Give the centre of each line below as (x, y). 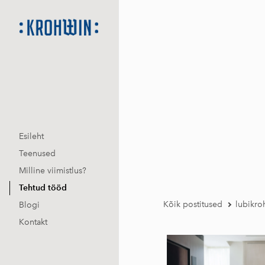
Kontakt (33, 222)
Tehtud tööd (43, 188)
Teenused (37, 154)
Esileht (31, 137)
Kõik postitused (193, 204)
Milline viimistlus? (53, 171)
